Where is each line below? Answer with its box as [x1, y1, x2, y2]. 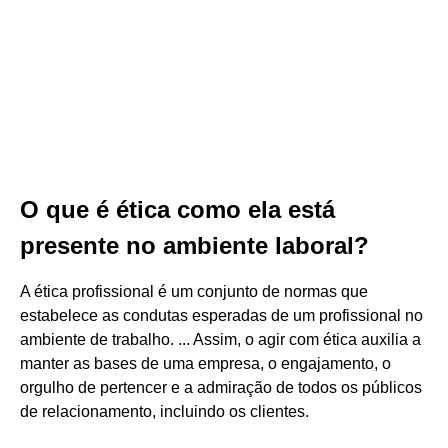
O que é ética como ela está [20, 196, 335, 223]
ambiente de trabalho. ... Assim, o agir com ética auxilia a [20, 331, 421, 348]
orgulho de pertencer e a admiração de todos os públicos [20, 379, 422, 396]
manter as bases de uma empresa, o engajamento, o [20, 355, 391, 372]
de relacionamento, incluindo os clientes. [20, 403, 309, 420]
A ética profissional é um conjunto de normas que [20, 283, 368, 300]
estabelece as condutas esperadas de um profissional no [20, 307, 423, 324]
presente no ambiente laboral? [20, 232, 369, 259]
